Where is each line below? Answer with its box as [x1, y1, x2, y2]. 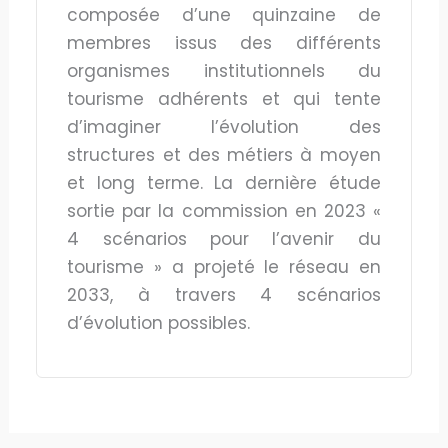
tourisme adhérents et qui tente [67, 86, 381, 111]
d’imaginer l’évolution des [67, 114, 381, 139]
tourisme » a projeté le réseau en [67, 254, 381, 279]
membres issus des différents [67, 30, 381, 55]
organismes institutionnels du [67, 58, 381, 83]
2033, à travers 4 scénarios [67, 282, 381, 307]
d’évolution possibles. [67, 310, 251, 335]
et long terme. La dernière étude [67, 170, 381, 195]
